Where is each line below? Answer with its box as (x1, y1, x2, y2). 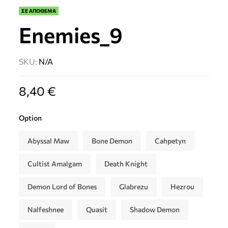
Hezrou (170, 182, 195, 191)
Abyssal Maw (27, 136, 70, 145)
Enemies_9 (19, 21, 123, 48)
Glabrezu (119, 182, 149, 191)
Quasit (86, 205, 108, 214)
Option (19, 113, 42, 122)
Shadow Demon (130, 205, 180, 214)
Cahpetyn (155, 136, 186, 145)
